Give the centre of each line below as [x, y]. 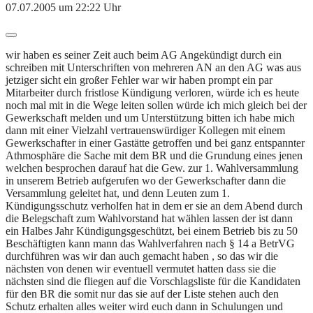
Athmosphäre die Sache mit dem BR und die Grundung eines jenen [154, 155]
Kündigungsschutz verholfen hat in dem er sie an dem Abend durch [154, 205]
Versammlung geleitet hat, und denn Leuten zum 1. [118, 193]
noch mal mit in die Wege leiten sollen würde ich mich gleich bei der [156, 105]
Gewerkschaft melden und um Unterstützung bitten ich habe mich [150, 117]
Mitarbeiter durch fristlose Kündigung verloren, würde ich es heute [152, 92]
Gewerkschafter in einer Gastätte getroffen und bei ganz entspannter [155, 143]
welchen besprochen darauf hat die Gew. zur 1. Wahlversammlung [152, 168]
